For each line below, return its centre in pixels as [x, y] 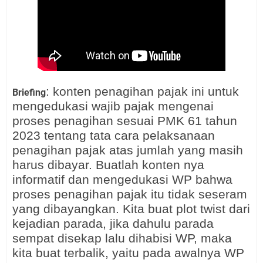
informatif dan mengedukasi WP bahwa [122, 180]
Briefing [29, 92]
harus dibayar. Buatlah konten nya [108, 165]
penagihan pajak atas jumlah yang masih [128, 150]
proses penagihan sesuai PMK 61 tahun [125, 121]
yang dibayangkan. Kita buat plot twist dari [131, 209]
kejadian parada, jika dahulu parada [113, 224]
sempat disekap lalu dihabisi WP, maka [122, 238]
